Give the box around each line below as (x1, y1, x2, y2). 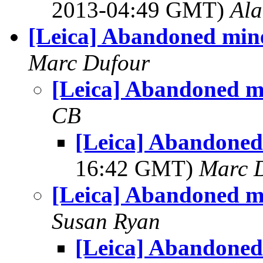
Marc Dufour (28, 50, 150, 75)
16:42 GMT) (75, 156, 199, 181)
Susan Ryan (52, 208, 160, 234)
